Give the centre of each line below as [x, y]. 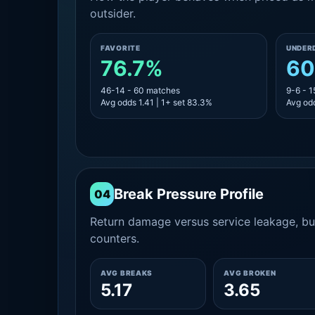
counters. [115, 238]
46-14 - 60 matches [140, 90]
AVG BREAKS [127, 273]
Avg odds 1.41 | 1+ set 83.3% [156, 102]
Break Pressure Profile [189, 194]
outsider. [113, 13]
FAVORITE [121, 48]
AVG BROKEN [250, 273]
